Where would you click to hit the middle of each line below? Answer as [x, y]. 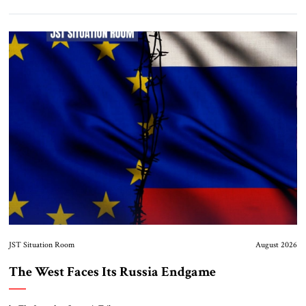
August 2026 [277, 245]
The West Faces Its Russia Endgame [112, 272]
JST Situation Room [41, 245]
